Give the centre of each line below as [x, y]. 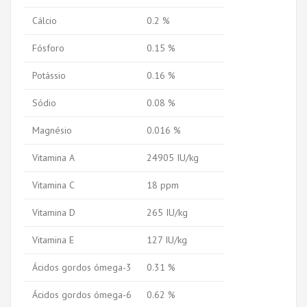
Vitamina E [53, 240]
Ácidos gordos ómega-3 [82, 267]
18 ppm [163, 185]
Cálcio [45, 20]
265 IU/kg [167, 212]
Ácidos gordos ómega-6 [82, 294]
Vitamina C [53, 185]
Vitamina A [53, 157]
